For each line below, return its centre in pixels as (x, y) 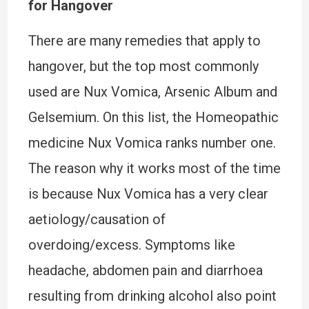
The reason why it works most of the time (154, 168)
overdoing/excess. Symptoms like (131, 245)
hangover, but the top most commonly (143, 66)
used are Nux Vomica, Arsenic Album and (152, 92)
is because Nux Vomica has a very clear (148, 194)
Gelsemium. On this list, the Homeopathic (153, 117)
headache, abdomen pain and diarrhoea (145, 270)
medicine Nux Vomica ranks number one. (152, 143)
